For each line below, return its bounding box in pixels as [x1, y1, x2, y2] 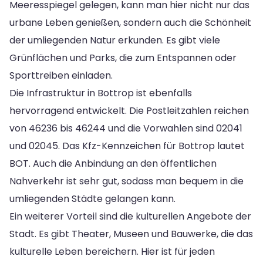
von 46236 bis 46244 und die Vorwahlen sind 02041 [9, 121, 242, 135]
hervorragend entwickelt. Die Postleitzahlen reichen [9, 103, 249, 117]
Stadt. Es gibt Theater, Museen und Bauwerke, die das [9, 227, 253, 241]
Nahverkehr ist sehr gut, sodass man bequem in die [9, 174, 244, 188]
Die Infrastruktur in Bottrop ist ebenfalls [9, 86, 192, 100]
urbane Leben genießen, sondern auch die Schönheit [9, 15, 251, 29]
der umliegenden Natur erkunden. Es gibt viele [9, 33, 220, 47]
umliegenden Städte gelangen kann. [9, 191, 176, 205]
